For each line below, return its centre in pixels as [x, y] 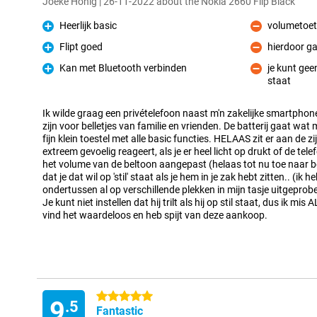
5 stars [111, 296]
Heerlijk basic [88, 25]
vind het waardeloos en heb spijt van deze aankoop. [155, 215]
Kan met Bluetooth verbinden [123, 68]
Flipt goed [81, 47]
